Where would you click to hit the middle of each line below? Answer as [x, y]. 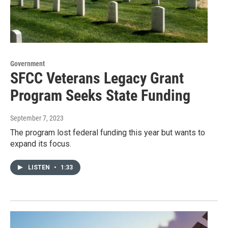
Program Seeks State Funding [100, 96]
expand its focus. [41, 144]
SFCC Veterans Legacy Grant [97, 78]
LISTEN [40, 168]
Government [27, 64]
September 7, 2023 [37, 118]
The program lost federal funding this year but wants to [108, 133]
